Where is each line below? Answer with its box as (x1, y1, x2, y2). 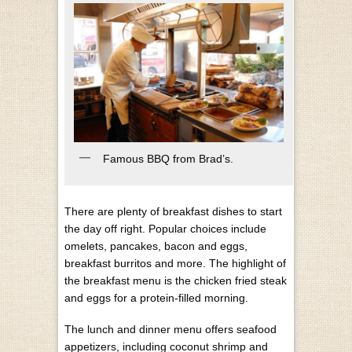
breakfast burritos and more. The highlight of (64, 257, 286, 270)
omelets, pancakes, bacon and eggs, (64, 240, 247, 253)
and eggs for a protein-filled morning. (64, 291, 248, 305)
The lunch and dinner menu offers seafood (64, 323, 277, 336)
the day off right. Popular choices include (64, 222, 266, 236)
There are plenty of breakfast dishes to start (64, 205, 282, 218)
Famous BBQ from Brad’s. (103, 152, 233, 166)
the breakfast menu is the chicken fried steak (64, 274, 287, 288)
